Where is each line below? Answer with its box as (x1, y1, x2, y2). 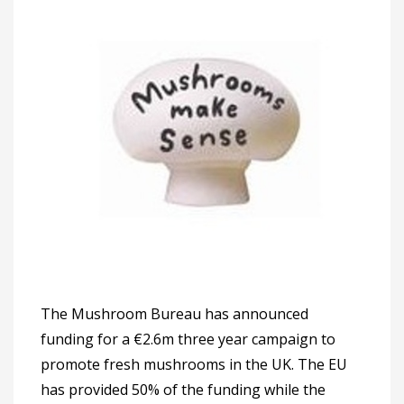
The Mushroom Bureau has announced (41, 304, 308, 325)
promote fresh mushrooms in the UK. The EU (41, 354, 347, 375)
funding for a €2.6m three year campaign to (41, 329, 335, 350)
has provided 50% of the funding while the (41, 380, 326, 400)
